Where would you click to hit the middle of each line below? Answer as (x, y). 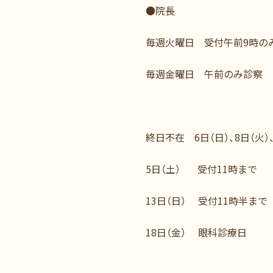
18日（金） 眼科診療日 (196, 232)
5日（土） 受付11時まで (201, 169)
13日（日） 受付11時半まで (207, 200)
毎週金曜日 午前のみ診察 (204, 74)
